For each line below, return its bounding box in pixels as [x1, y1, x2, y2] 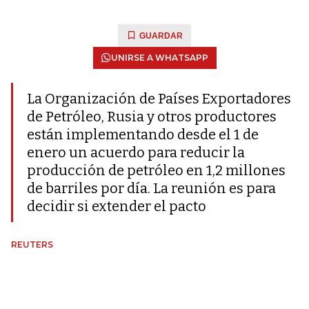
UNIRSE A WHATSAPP [110, 52, 208, 63]
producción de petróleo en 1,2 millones [27, 162, 286, 179]
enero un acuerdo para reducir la [27, 144, 245, 161]
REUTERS [11, 239, 53, 250]
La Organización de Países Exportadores [27, 90, 291, 107]
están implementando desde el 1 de [27, 126, 259, 143]
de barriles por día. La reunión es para [27, 180, 276, 197]
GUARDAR [139, 31, 183, 41]
